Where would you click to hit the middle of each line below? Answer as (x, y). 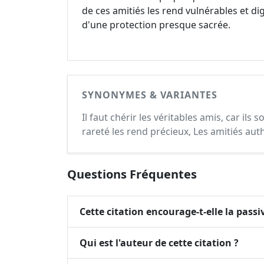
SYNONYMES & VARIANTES (150, 95)
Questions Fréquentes (132, 174)
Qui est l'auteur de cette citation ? (159, 242)
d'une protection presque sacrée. (156, 25)
